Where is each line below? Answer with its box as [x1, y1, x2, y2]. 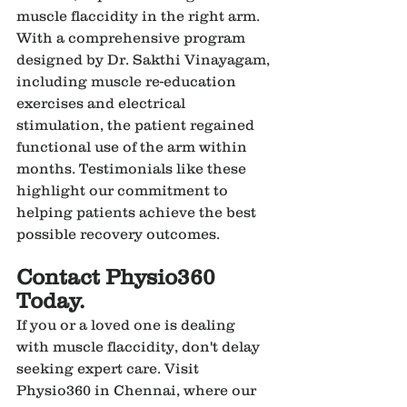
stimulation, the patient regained [16, 115, 258, 133]
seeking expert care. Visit [16, 359, 203, 376]
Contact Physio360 [16, 263, 221, 289]
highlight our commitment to [16, 181, 232, 198]
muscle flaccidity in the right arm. [16, 6, 263, 24]
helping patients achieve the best [16, 203, 260, 220]
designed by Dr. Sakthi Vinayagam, [16, 50, 273, 67]
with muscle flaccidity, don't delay [16, 337, 263, 354]
